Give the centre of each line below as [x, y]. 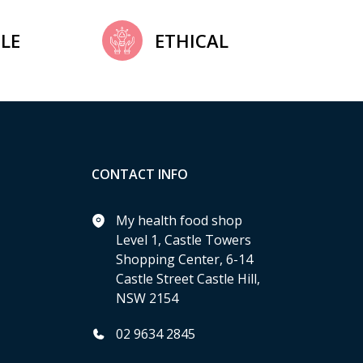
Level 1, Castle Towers [184, 240]
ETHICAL [191, 41]
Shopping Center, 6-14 [184, 259]
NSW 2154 [147, 298]
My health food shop [179, 220]
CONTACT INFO [140, 174]
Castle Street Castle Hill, [188, 279]
